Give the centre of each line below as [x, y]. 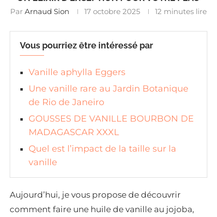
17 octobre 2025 [112, 12]
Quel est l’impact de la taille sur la [102, 149]
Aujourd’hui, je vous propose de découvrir [95, 195]
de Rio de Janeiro [66, 102]
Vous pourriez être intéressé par [86, 46]
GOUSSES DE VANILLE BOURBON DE [111, 119]
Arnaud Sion [47, 12]
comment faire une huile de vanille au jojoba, [102, 209]
